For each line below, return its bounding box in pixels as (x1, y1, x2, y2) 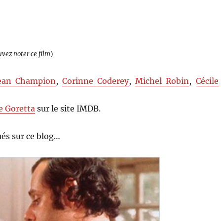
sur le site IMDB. (35, 103, 101, 113)
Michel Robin (135, 75, 189, 86)
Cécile (195, 75, 219, 86)
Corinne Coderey (62, 75, 129, 86)
